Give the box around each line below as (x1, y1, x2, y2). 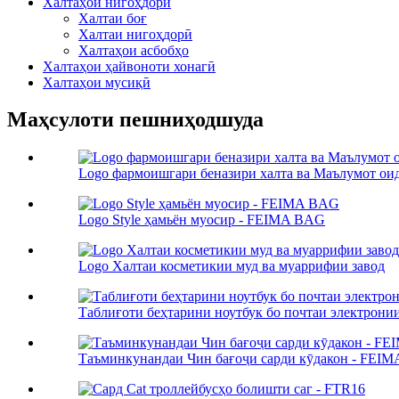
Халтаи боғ (78, 10, 147, 26)
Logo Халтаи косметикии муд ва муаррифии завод (78, 258, 385, 274)
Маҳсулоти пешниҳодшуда (7, 108, 264, 132)
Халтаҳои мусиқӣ (43, 74, 151, 90)
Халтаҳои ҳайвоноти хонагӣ (43, 58, 216, 74)
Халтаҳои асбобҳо (78, 42, 189, 58)
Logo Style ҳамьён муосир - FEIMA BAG (78, 212, 325, 228)
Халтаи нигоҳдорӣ (78, 26, 192, 42)
